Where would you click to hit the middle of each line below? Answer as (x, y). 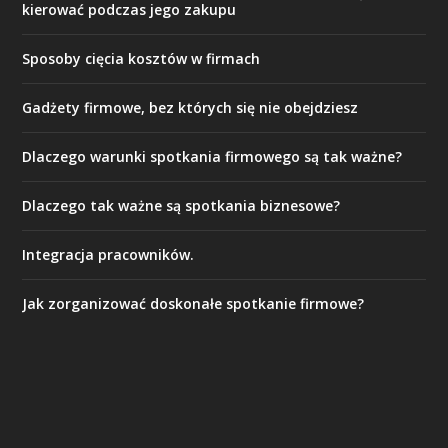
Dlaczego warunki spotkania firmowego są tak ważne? (212, 157)
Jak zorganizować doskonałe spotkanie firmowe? (193, 304)
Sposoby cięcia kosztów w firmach (141, 59)
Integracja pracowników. (108, 255)
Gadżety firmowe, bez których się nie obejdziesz (190, 108)
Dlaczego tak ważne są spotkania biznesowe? (181, 206)
